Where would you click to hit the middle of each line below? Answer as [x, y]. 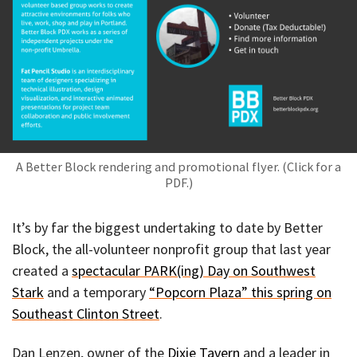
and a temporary [96, 292]
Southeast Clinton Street [86, 313]
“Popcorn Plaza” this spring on [240, 292]
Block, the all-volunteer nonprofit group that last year [171, 249]
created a [42, 270]
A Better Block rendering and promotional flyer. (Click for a [178, 166]
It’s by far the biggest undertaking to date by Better [167, 227]
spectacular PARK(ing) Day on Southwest [194, 270]
